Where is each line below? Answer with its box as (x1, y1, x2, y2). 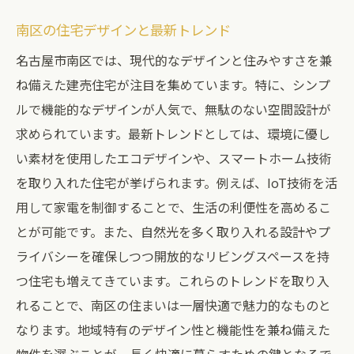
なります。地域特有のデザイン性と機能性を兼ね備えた (16, 320, 330, 339)
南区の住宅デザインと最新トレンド (16, 20, 231, 40)
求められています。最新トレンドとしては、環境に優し (16, 124, 330, 143)
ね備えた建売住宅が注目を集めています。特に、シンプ (16, 75, 330, 94)
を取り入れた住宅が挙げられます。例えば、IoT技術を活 (16, 173, 337, 192)
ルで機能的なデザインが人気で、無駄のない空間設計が (16, 100, 331, 119)
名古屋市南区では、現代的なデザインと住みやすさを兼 (16, 51, 332, 70)
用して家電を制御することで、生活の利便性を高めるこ (16, 198, 331, 217)
